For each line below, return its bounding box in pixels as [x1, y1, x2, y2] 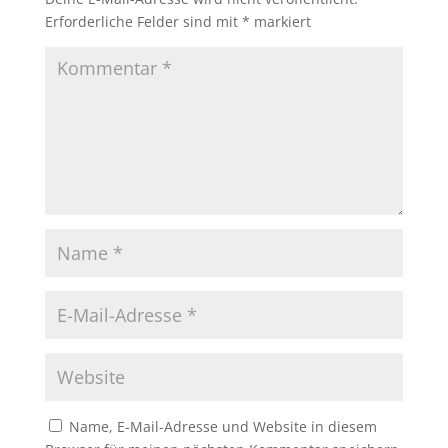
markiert [249, 11, 311, 31]
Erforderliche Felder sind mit [44, 11, 242, 31]
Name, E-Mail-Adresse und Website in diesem [68, 416, 377, 436]
